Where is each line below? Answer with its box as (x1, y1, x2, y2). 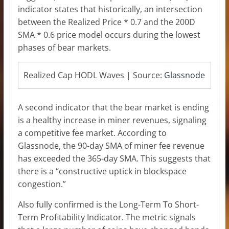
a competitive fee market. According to (17, 127, 167, 139)
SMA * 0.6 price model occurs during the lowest (17, 29, 200, 40)
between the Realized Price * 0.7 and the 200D (17, 16, 195, 28)
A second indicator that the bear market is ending (17, 101, 209, 113)
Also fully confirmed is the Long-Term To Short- (17, 198, 199, 210)
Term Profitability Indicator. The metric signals (17, 211, 196, 223)
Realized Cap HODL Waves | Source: (24, 69, 165, 81)
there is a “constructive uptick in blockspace (17, 165, 187, 177)
